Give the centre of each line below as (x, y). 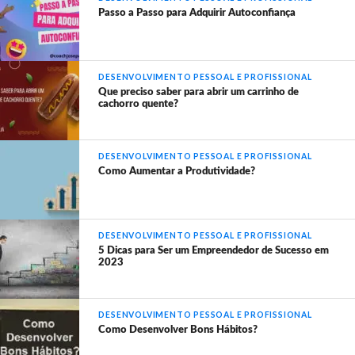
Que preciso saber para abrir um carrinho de (199, 92)
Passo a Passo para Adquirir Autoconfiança (197, 13)
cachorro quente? (139, 104)
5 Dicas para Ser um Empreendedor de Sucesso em (214, 251)
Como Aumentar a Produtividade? (177, 172)
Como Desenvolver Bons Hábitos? (178, 330)
